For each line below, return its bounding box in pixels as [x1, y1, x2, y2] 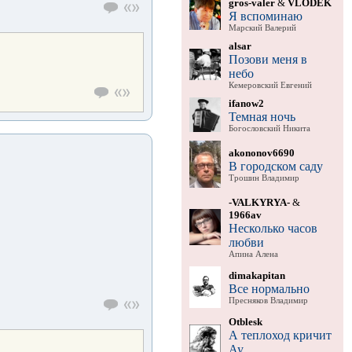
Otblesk [228, 315, 262, 328]
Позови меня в [228, 52, 307, 66]
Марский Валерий [228, 23, 296, 32]
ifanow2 [228, 97, 264, 109]
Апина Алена [228, 249, 278, 258]
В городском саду [228, 159, 323, 173]
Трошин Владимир [228, 173, 299, 182]
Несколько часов [228, 221, 317, 235]
